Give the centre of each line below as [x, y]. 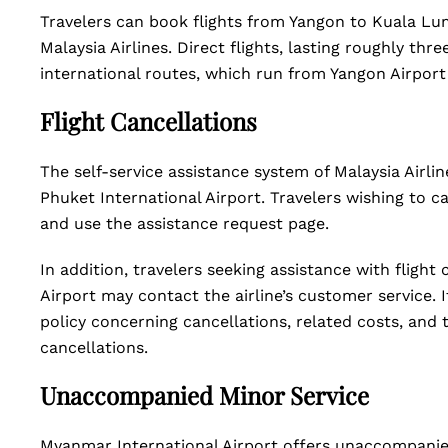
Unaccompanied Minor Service [204, 395]
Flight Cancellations [148, 121]
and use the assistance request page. [187, 223]
